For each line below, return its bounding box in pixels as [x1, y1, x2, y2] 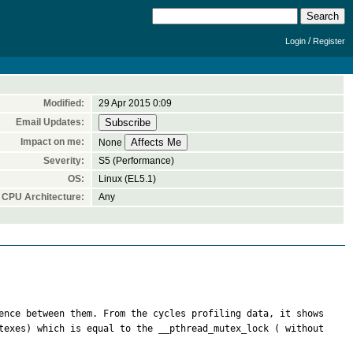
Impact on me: [20, 136, 84, 147]
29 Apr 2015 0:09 [98, 98, 172, 109]
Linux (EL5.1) [98, 173, 156, 184]
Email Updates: [16, 117, 84, 128]
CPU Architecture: [2, 191, 84, 203]
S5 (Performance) [98, 155, 174, 166]
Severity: [43, 155, 84, 166]
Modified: [43, 98, 84, 109]
